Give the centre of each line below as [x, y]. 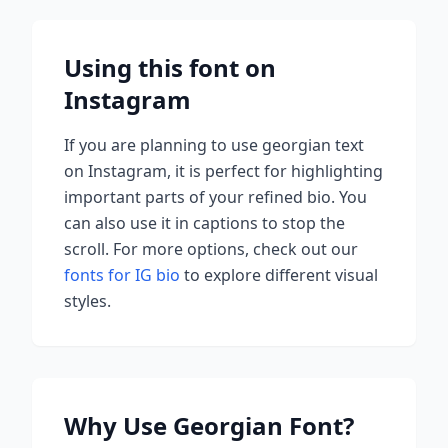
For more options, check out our [235, 249]
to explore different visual [279, 275]
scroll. [86, 249]
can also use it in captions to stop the [204, 223]
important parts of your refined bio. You [215, 197]
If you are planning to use [163, 145]
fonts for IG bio [122, 275]
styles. [87, 301]
